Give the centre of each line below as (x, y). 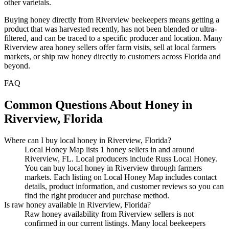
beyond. (17, 65)
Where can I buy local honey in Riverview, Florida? (88, 140)
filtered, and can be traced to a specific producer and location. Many (113, 38)
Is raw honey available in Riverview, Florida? (77, 204)
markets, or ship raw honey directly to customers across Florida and (112, 56)
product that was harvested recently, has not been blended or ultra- (110, 29)
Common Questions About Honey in (98, 105)
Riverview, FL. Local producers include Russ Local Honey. (121, 158)
